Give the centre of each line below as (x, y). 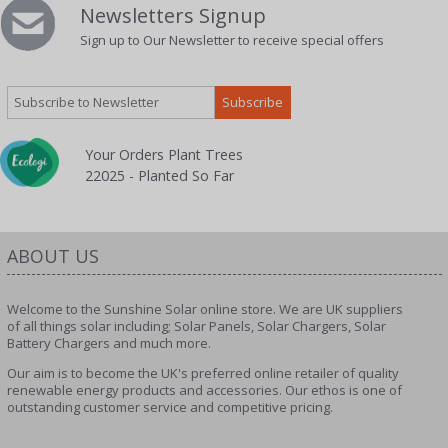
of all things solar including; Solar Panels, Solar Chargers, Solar (196, 325)
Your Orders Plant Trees (163, 154)
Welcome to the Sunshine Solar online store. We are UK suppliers (204, 308)
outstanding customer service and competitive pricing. (169, 406)
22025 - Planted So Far (159, 175)
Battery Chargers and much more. (108, 342)
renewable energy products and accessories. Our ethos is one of (204, 389)
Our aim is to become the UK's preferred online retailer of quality (202, 372)
